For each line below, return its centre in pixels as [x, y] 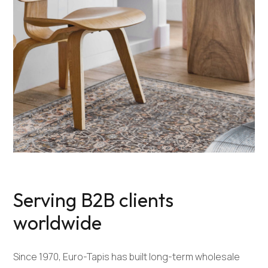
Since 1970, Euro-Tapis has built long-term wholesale [127, 257]
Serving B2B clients [94, 200]
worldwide [58, 223]
